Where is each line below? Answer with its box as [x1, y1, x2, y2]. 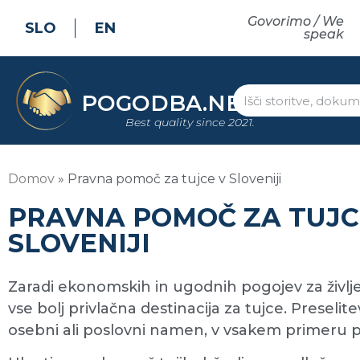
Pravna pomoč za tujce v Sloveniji [67, 171, 281, 186]
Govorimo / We [247, 14, 344, 29]
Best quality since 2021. [125, 114, 256, 129]
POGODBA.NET [81, 89, 256, 117]
